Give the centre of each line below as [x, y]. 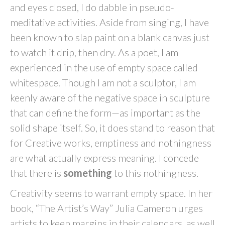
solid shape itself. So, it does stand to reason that [113, 128]
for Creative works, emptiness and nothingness [111, 143]
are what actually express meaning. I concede [104, 158]
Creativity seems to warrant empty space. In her [111, 193]
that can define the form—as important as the [105, 113]
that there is [37, 173]
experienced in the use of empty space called [104, 67]
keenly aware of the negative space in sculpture [110, 97]
